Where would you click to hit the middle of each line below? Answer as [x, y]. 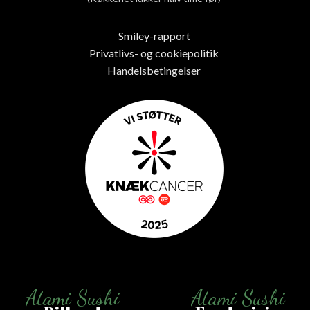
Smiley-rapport [154, 36]
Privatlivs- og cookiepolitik [154, 53]
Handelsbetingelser [154, 71]
